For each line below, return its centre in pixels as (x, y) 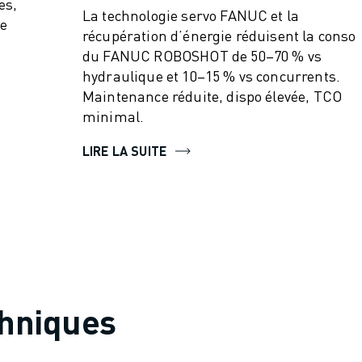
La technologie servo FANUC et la (191, 15)
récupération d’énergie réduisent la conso (219, 35)
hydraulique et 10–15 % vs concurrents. (212, 76)
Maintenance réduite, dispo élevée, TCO (213, 96)
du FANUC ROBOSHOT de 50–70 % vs (202, 55)
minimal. (114, 116)
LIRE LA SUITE (125, 151)
